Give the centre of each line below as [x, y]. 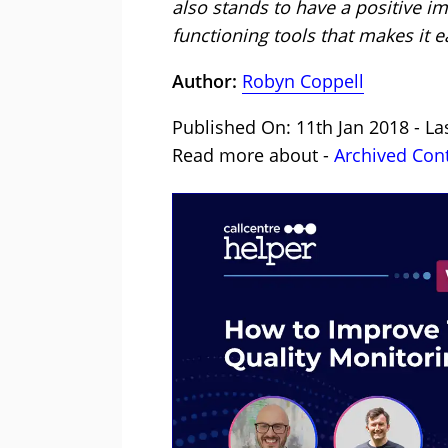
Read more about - [253, 155]
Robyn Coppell [303, 81]
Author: [207, 81]
